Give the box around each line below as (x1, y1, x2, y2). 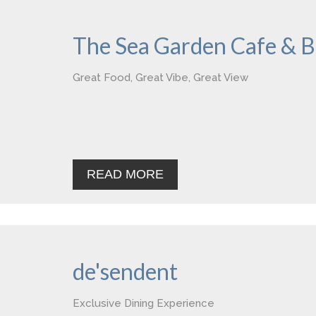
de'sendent (73, 257, 178, 285)
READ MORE (87, 167, 164, 181)
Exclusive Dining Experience (73, 297, 214, 310)
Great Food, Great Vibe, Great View (73, 71, 248, 84)
